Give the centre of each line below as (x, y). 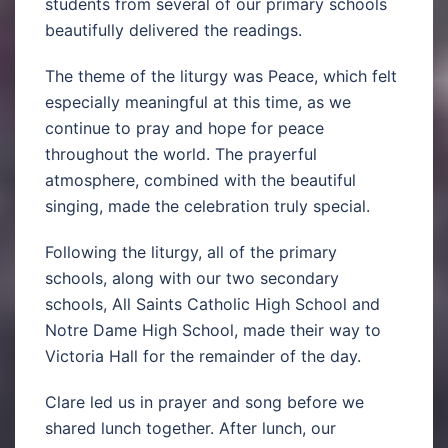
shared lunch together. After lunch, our (190, 427)
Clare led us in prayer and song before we (204, 401)
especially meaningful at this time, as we (198, 101)
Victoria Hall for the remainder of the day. (203, 355)
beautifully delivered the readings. (173, 29)
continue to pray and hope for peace (184, 127)
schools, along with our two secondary (192, 277)
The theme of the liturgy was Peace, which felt (221, 75)
